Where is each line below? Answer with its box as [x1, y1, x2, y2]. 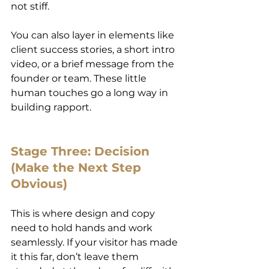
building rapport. [11, 101, 91, 113]
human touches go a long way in [11, 86, 171, 98]
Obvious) [11, 176, 67, 191]
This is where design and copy [11, 207, 157, 219]
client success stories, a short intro [11, 43, 177, 55]
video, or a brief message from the [11, 58, 177, 70]
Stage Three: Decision [11, 144, 153, 159]
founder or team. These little [11, 72, 149, 84]
